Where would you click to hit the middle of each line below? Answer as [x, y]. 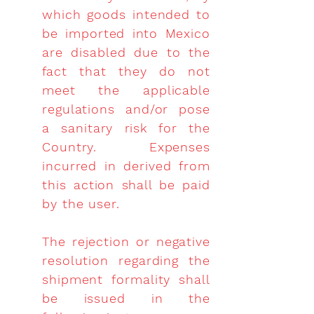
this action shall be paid [126, 185]
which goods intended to [126, 14]
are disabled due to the [126, 52]
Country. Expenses [126, 147]
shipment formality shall [126, 279]
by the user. [81, 204]
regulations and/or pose [126, 109]
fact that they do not [126, 71]
